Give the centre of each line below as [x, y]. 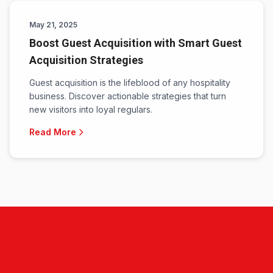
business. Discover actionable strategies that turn [128, 96]
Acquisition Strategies [86, 60]
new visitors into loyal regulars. [91, 109]
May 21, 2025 [53, 25]
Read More [53, 132]
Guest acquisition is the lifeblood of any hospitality [130, 83]
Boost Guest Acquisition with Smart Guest [136, 43]
